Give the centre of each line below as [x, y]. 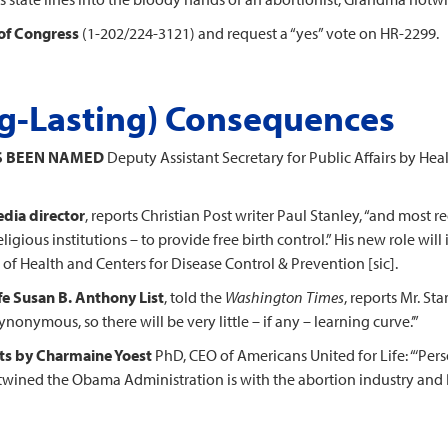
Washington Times [284, 297]
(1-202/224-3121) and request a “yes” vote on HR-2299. [259, 33]
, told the [194, 297]
